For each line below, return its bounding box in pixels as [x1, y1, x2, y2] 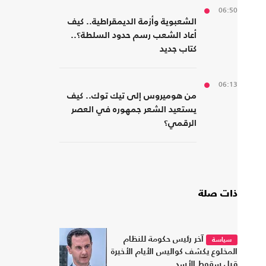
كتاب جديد [160, 45, 197, 54]
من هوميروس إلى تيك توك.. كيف [67, 91, 197, 101]
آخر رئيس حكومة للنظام [123, 235, 204, 243]
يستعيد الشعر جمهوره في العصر [71, 105, 197, 115]
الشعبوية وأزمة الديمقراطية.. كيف [68, 17, 197, 27]
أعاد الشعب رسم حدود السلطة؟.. [71, 31, 197, 40]
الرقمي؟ [164, 119, 197, 128]
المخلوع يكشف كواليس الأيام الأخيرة [111, 247, 237, 256]
